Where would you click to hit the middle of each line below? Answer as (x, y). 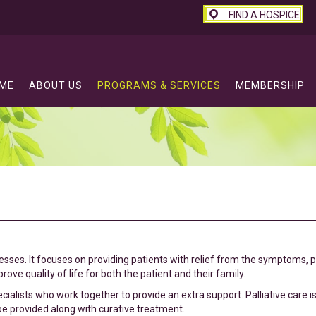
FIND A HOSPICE (265, 15)
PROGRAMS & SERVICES (159, 85)
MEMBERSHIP (271, 85)
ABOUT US (56, 85)
